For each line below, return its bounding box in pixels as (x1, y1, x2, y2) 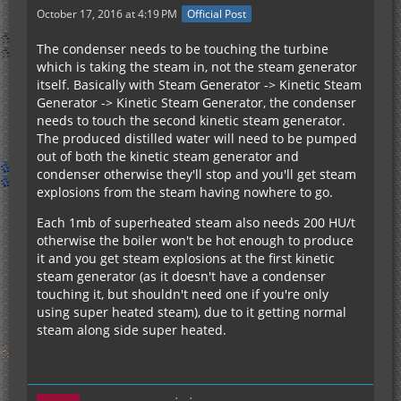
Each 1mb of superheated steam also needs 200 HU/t (37, 214, 355, 232)
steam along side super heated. (37, 321, 226, 339)
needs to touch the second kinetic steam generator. (37, 112, 346, 130)
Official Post (187, 6, 246, 22)
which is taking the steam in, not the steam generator (37, 58, 357, 76)
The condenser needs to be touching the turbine (37, 40, 328, 58)
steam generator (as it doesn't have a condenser (37, 268, 326, 286)
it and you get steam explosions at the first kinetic (37, 250, 335, 268)
